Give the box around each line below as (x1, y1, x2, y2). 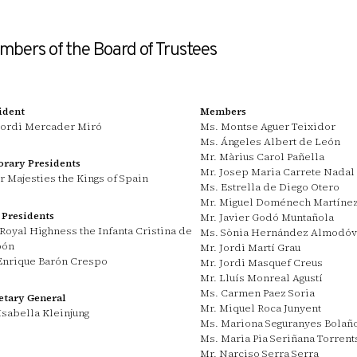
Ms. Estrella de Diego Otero (200, 180, 340, 194)
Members (200, 104, 247, 119)
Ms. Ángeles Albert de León (200, 135, 341, 149)
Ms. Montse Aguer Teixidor (200, 120, 336, 134)
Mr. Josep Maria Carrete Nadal (200, 165, 355, 179)
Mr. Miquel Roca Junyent (200, 301, 322, 316)
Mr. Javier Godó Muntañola (200, 210, 335, 225)
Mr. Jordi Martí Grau (200, 241, 301, 255)
